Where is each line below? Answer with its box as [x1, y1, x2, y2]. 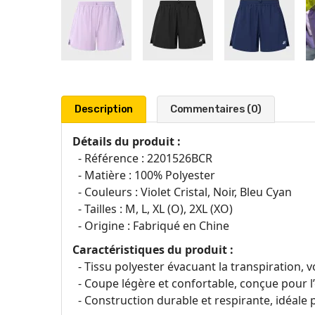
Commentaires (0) [169, 103, 262, 115]
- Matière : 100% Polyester [72, 167, 215, 183]
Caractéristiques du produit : [72, 242, 233, 257]
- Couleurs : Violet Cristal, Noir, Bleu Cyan [72, 184, 292, 200]
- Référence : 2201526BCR [72, 150, 212, 166]
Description [75, 103, 133, 115]
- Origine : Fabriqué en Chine [72, 218, 229, 233]
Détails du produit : [72, 134, 181, 149]
